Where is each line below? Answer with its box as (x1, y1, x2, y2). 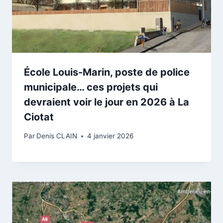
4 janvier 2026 (87, 132, 134, 140)
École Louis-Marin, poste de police (24, 66, 190, 78)
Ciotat (24, 111, 54, 123)
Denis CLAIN (36, 132, 78, 140)
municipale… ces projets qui (24, 81, 158, 93)
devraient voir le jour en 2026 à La (24, 96, 189, 108)
